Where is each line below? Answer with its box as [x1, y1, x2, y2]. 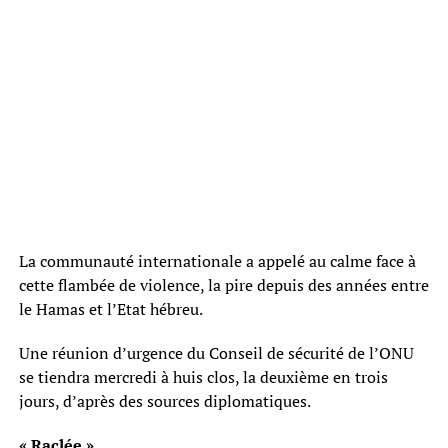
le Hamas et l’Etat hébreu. [18, 297, 203, 320]
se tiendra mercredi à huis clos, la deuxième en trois [18, 365, 388, 388]
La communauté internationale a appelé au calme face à [18, 249, 416, 272]
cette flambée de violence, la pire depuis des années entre [18, 273, 429, 296]
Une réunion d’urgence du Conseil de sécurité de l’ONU [18, 341, 414, 364]
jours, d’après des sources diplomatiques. [18, 389, 311, 412]
